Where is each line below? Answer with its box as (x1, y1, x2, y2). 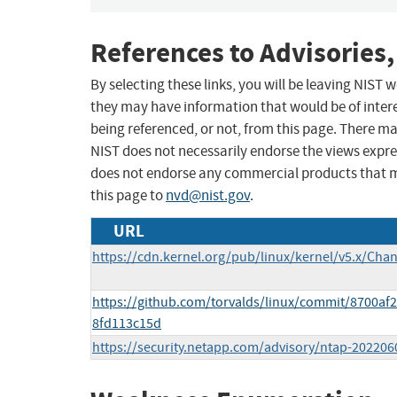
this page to (90, 186, 166, 206)
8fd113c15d (92, 315, 161, 333)
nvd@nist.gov (166, 186, 250, 206)
